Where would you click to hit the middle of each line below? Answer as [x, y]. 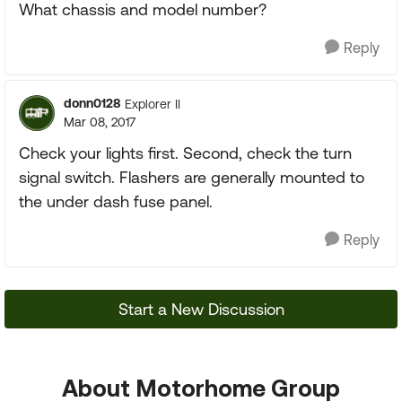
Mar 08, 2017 [100, 122]
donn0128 [92, 103]
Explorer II [153, 104]
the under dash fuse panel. [116, 201]
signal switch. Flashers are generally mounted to [192, 177]
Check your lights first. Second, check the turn [185, 153]
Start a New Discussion [201, 309]
